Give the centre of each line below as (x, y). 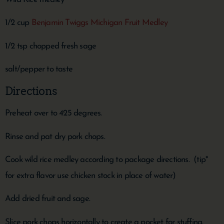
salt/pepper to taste (39, 69)
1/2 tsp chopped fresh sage (51, 46)
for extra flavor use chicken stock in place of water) (90, 176)
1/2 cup (18, 23)
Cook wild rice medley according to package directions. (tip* (107, 160)
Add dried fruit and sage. (47, 199)
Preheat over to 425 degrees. (53, 113)
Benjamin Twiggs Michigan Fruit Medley (99, 23)
